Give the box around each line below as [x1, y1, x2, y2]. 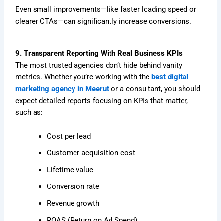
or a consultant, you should [109, 84, 201, 94]
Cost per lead [47, 131, 91, 141]
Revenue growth [47, 198, 100, 208]
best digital [151, 73, 189, 82]
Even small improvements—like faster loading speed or [15, 5, 197, 14]
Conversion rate [47, 182, 100, 191]
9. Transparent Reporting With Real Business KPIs [15, 49, 183, 58]
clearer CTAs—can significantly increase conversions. [15, 17, 192, 26]
